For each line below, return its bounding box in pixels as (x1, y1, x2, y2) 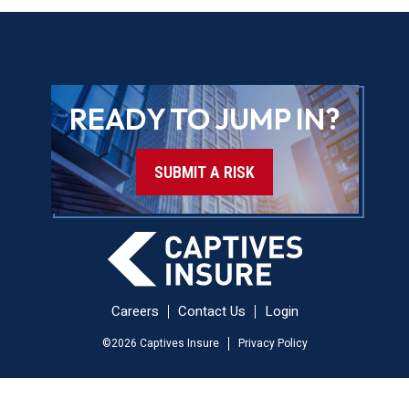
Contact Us (177, 301, 246, 322)
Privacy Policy (237, 335, 308, 352)
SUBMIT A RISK (154, 162, 255, 182)
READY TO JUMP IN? (68, 100, 341, 137)
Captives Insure (136, 335, 219, 352)
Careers (110, 301, 159, 322)
